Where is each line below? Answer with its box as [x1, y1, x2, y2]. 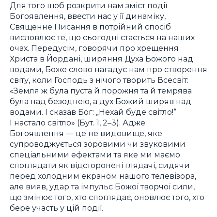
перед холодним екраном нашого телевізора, [10, 170, 196, 181]
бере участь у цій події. [10, 202, 103, 213]
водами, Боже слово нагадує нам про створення [10, 64, 207, 74]
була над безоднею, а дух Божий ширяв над [10, 96, 191, 106]
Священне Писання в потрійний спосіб [10, 21, 171, 31]
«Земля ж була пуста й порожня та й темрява [10, 85, 192, 95]
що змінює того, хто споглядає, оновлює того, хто [10, 192, 204, 202]
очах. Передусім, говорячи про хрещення [10, 43, 179, 53]
